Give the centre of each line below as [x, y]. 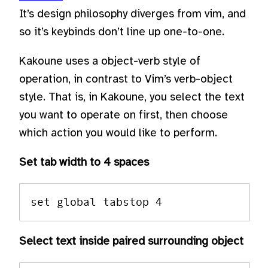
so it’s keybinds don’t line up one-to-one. [122, 32]
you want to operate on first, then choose [124, 116]
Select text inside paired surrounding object [131, 242]
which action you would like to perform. [118, 134]
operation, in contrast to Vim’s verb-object [126, 80]
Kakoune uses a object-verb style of [110, 62]
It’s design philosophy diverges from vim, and [133, 14]
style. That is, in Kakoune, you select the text [132, 98]
